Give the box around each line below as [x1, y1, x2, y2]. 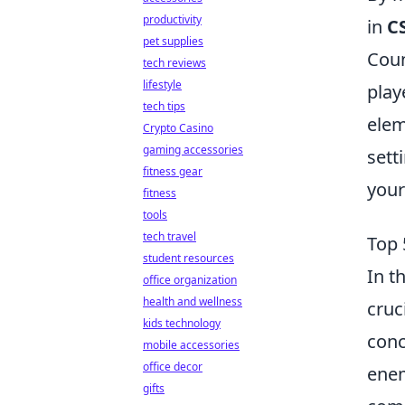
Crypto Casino [143, 120, 213, 136]
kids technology [143, 316, 221, 331]
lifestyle [143, 77, 182, 92]
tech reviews [143, 55, 206, 71]
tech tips [143, 99, 185, 114]
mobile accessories [143, 337, 240, 353]
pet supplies [143, 33, 203, 49]
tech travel [143, 229, 196, 244]
